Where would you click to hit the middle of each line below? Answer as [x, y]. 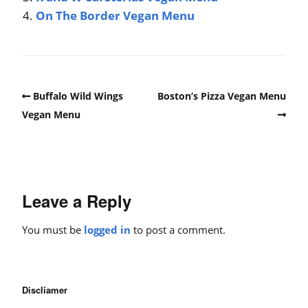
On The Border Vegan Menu [115, 16]
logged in [107, 229]
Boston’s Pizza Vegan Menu [222, 96]
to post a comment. [178, 229]
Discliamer [45, 289]
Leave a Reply [77, 200]
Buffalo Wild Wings [78, 96]
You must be [53, 229]
